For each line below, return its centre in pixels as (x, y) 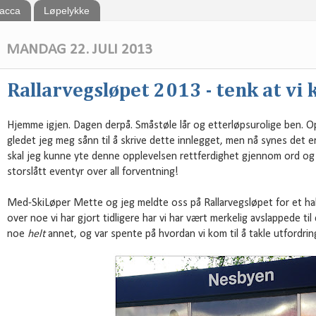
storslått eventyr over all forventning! (93, 172)
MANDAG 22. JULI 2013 (79, 49)
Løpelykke (66, 11)
